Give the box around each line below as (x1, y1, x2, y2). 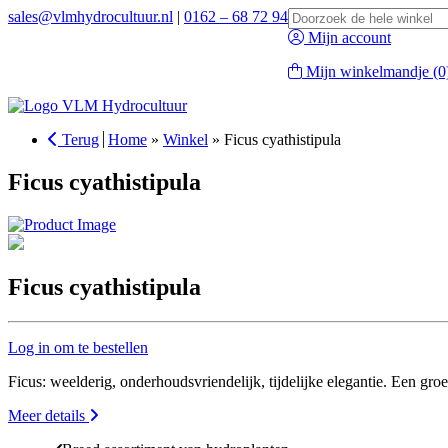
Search (287, 7, 330, 24)
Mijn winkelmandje (306, 63, 429, 80)
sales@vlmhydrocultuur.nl (8, 8, 173, 25)
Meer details (8, 406, 89, 424)
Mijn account (308, 29, 391, 46)
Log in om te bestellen (8, 338, 148, 356)
